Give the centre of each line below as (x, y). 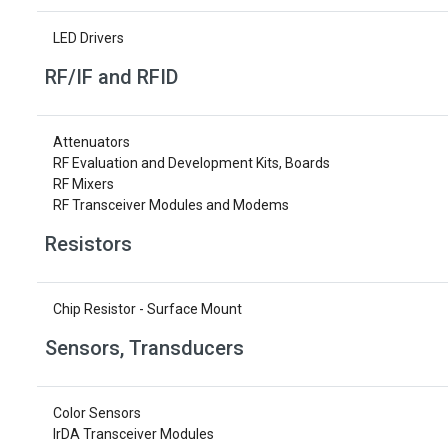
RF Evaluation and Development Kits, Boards (191, 163)
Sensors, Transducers (144, 348)
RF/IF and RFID (111, 77)
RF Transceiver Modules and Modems (171, 205)
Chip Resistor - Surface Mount (147, 309)
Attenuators (91, 142)
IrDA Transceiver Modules (133, 434)
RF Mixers (83, 184)
